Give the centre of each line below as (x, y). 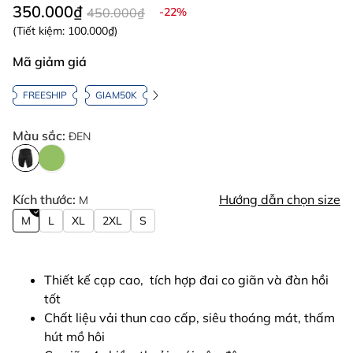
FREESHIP (45, 95)
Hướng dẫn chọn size (280, 199)
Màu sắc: (41, 136)
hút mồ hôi (74, 336)
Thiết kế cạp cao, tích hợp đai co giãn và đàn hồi (186, 280)
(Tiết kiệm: (40, 31)
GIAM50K (116, 95)
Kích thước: (46, 199)
